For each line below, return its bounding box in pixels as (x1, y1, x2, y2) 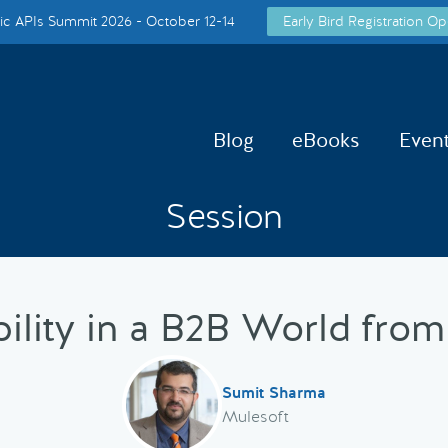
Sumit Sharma (222, 382, 326, 403)
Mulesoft (222, 406, 289, 427)
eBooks (292, 126, 361, 153)
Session (166, 194, 282, 238)
